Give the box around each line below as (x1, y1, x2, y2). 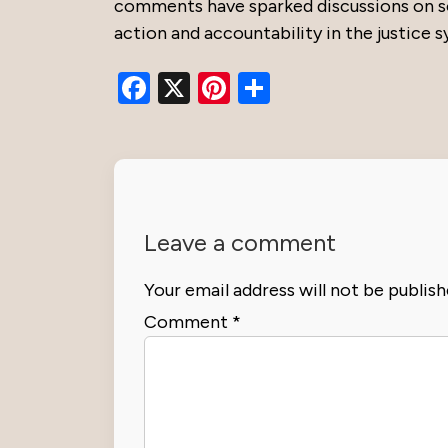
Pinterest (230, 69, 357, 108)
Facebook (150, 69, 287, 108)
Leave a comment (144, 228, 336, 258)
